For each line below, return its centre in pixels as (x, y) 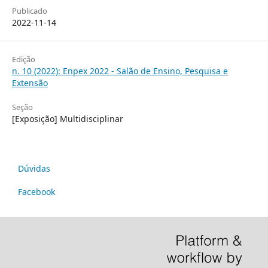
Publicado (30, 11)
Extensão (30, 83)
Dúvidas (34, 169)
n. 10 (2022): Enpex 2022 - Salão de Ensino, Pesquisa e (120, 71)
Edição (24, 60)
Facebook (36, 192)
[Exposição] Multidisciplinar (68, 119)
